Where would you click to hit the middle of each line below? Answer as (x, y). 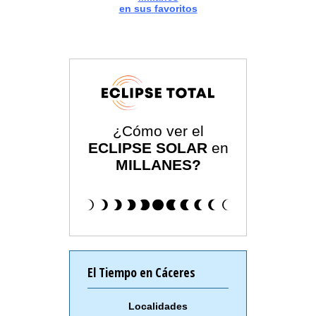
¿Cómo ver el (158, 131)
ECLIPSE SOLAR (147, 148)
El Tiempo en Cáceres (141, 273)
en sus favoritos (158, 9)
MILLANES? (158, 165)
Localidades (158, 306)
